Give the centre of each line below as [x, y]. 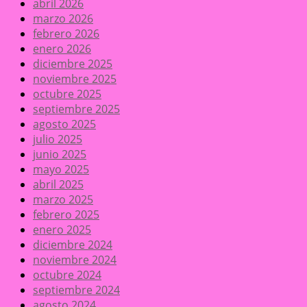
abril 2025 [58, 185]
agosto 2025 [64, 124]
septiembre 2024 [76, 290]
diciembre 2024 [73, 245]
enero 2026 [62, 49]
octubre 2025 [67, 94]
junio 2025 [60, 155]
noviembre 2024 [75, 260]
